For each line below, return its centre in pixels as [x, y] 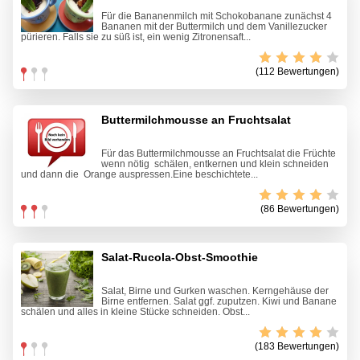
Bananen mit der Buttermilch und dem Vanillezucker [214, 27]
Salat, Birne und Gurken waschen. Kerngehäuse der [215, 291]
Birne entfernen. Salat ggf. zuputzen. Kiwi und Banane [219, 302]
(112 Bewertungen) [297, 72]
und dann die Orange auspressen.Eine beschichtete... [139, 175]
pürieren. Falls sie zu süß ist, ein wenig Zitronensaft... [136, 37]
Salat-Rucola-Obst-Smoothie [180, 258]
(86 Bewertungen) [300, 209]
